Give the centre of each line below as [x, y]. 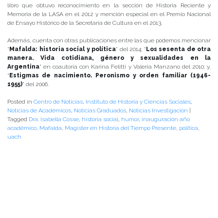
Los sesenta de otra [178, 49]
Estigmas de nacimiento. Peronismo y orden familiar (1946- [110, 76]
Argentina [23, 67]
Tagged [18, 119]
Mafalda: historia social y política [63, 49]
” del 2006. [36, 84]
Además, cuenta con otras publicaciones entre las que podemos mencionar [109, 41]
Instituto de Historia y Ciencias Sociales [138, 102]
